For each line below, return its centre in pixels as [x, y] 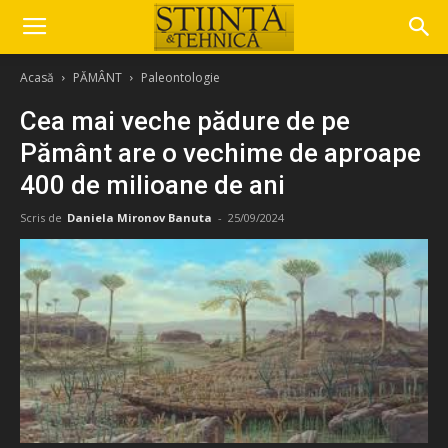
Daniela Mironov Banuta [139, 217]
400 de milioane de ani [152, 185]
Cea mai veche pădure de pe [185, 121]
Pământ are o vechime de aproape [220, 153]
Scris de [41, 217]
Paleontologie [180, 77]
